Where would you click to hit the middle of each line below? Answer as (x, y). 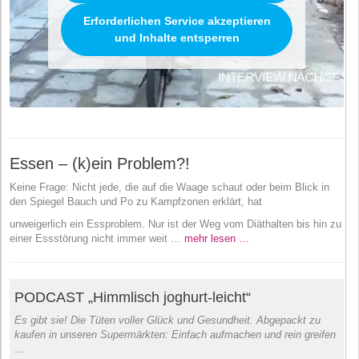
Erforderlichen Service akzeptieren (177, 20)
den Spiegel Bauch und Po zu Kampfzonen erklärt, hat (136, 201)
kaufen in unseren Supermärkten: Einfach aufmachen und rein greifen (175, 334)
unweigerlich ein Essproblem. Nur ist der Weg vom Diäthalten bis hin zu (175, 224)
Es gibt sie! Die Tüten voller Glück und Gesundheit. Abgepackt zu (167, 320)
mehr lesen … (217, 238)
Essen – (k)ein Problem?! (100, 163)
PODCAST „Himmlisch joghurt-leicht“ (133, 297)
